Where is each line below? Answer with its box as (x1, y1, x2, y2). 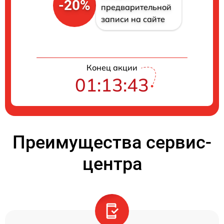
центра (82, 153, 142, 175)
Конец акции (86, 62, 137, 73)
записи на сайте (100, 14, 165, 24)
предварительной (100, 2, 171, 12)
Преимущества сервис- (12, 132, 211, 153)
